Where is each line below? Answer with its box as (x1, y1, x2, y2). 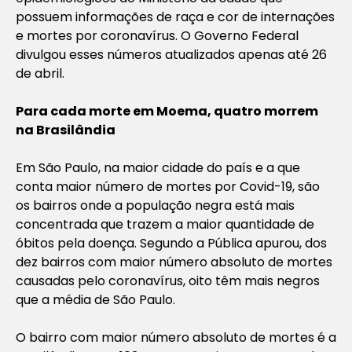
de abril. (16, 64, 64, 82)
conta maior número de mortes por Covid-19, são (16, 177, 320, 196)
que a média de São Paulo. (16, 290, 175, 309)
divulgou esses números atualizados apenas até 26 (16, 45, 327, 64)
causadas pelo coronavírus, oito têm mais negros (16, 271, 320, 290)
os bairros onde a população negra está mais (16, 196, 295, 214)
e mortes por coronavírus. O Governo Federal (16, 26, 299, 45)
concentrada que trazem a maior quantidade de (16, 214, 314, 233)
